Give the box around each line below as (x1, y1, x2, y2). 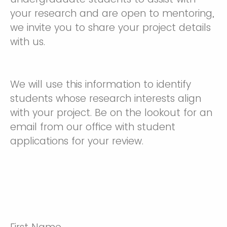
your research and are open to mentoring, (10, 7, 214, 20)
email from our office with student (10, 120, 175, 134)
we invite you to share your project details (10, 21, 211, 34)
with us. (10, 35, 45, 49)
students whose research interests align (10, 92, 201, 105)
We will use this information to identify (10, 78, 191, 91)
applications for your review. (10, 134, 143, 148)
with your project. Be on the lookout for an (10, 106, 212, 120)
